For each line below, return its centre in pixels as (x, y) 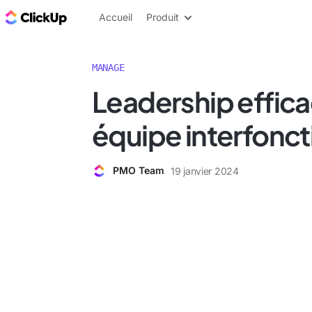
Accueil (116, 17)
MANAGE (108, 68)
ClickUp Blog (105, 17)
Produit (163, 17)
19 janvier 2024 (205, 171)
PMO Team (139, 170)
